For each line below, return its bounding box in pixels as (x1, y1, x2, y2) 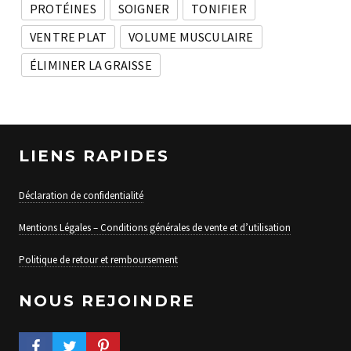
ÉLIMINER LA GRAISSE (30, 57, 152, 74)
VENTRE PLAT (30, 29, 107, 45)
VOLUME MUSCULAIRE (128, 29, 254, 45)
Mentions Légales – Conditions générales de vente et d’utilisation (19, 220, 291, 234)
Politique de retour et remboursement (19, 252, 178, 266)
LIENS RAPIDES (19, 146, 169, 165)
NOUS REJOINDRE (19, 291, 195, 310)
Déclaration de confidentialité (19, 188, 143, 202)
